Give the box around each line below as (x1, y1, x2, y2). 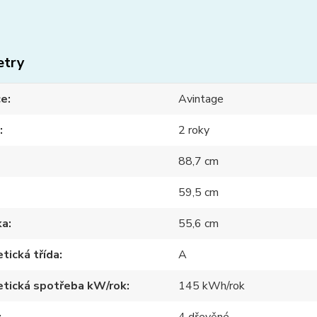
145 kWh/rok (178, 278, 246, 294)
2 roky (178, 122, 210, 139)
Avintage (178, 91, 224, 108)
